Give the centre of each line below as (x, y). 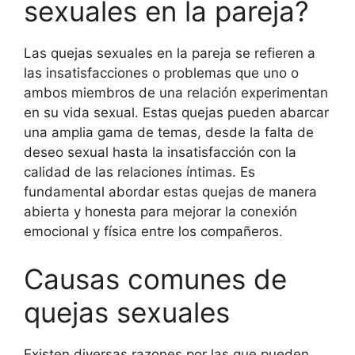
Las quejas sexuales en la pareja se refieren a (170, 53)
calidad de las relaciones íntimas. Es (139, 172)
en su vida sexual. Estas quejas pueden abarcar (176, 113)
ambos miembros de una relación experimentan (176, 93)
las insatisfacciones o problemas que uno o (161, 73)
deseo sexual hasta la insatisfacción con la (160, 152)
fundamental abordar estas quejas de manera (170, 192)
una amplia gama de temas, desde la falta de (169, 132)
